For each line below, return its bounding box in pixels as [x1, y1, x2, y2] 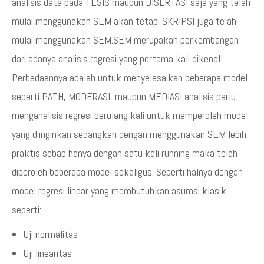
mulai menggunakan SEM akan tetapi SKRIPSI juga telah [12, 14, 236, 28]
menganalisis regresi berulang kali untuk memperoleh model [12, 108, 248, 122]
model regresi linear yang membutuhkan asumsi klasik [12, 183, 226, 197]
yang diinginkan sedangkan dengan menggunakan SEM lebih [12, 127, 246, 141]
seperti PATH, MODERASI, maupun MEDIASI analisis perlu [12, 89, 236, 103]
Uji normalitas [24, 227, 78, 241]
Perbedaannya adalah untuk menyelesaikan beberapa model [12, 70, 247, 84]
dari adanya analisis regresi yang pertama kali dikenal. [12, 51, 222, 65]
